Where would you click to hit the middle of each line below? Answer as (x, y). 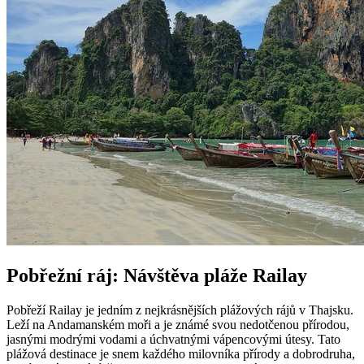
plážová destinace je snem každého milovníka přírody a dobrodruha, (181, 353)
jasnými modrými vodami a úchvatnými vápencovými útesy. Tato (173, 339)
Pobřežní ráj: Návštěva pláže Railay (157, 275)
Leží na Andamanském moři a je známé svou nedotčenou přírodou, (178, 324)
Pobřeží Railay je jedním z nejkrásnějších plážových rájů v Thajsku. (180, 310)
